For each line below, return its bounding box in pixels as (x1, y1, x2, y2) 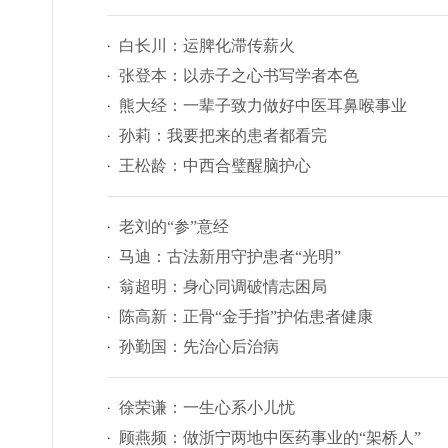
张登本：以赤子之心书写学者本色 (119, 67, 359, 84)
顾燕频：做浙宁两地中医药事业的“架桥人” (119, 429, 421, 446)
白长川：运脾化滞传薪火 (119, 37, 295, 54)
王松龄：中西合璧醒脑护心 (119, 157, 311, 174)
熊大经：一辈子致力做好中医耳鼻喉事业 (119, 97, 407, 114)
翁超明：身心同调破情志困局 (119, 278, 327, 295)
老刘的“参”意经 (119, 218, 229, 235)
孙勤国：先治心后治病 (119, 338, 279, 355)
